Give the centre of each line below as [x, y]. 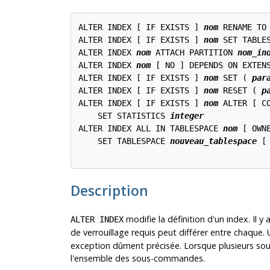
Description [109, 190]
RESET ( [240, 91]
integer [187, 116]
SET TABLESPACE [124, 141]
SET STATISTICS [124, 116]
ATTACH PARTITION [194, 53]
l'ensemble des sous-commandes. [137, 258]
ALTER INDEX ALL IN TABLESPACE [151, 129]
